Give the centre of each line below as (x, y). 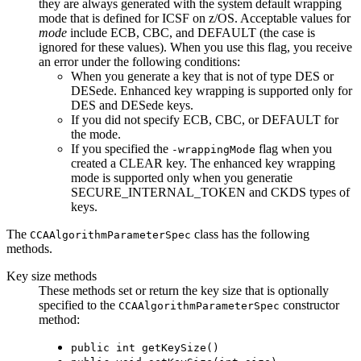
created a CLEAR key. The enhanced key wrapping (203, 163)
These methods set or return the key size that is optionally (184, 290)
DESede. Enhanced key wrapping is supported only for (212, 90)
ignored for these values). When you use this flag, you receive (195, 47)
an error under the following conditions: (139, 61)
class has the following (250, 234)
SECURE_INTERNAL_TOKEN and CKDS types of (210, 192)
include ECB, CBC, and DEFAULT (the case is (191, 32)
